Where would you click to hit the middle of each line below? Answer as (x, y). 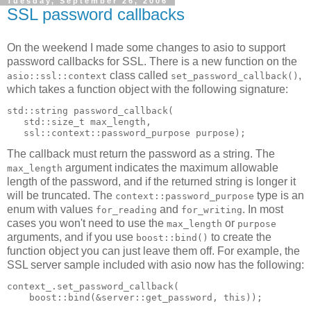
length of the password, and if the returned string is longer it (151, 182)
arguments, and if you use (72, 237)
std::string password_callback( (90, 110)
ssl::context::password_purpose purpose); (126, 133)
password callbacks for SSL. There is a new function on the (152, 61)
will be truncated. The (61, 196)
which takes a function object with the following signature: (148, 89)
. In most (263, 210)
